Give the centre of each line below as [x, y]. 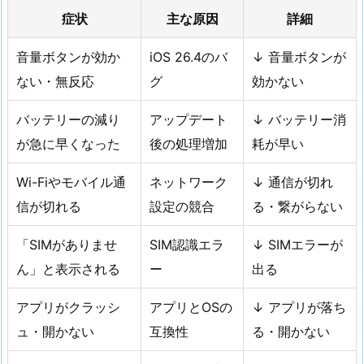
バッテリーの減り [68, 119]
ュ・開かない [55, 331]
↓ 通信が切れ [292, 182]
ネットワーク [188, 182]
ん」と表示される [68, 269]
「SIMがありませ [67, 244]
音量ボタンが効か [68, 56]
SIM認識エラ [187, 244]
